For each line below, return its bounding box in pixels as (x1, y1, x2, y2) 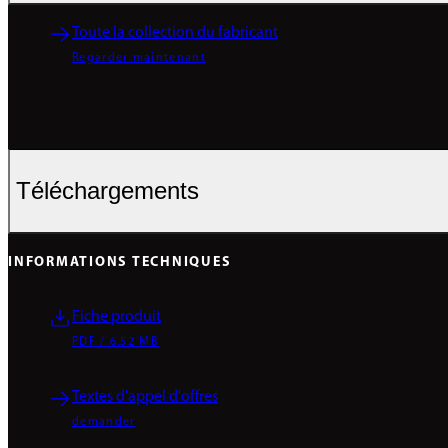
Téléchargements (16, 177, 199, 205)
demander (72, 416, 136, 429)
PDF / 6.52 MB (72, 336, 160, 349)
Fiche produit (72, 309, 161, 326)
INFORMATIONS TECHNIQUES (8, 255, 232, 271)
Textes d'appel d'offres (72, 389, 218, 406)
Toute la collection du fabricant (72, 24, 278, 41)
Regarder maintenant (72, 51, 206, 64)
